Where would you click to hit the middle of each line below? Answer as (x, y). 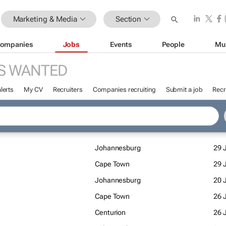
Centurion (110, 212)
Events (121, 44)
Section (128, 19)
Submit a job (184, 90)
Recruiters (68, 90)
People (173, 44)
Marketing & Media (45, 19)
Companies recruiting (124, 90)
